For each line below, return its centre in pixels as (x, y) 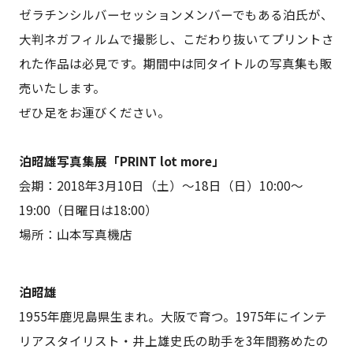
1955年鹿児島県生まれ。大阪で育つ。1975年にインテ (173, 316)
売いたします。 (62, 88)
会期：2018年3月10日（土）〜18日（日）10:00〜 (161, 186)
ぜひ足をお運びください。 (94, 112)
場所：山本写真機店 (75, 234)
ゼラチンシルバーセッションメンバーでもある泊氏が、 (176, 15)
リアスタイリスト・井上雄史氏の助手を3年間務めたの (173, 340)
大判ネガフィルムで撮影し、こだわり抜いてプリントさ (176, 39)
